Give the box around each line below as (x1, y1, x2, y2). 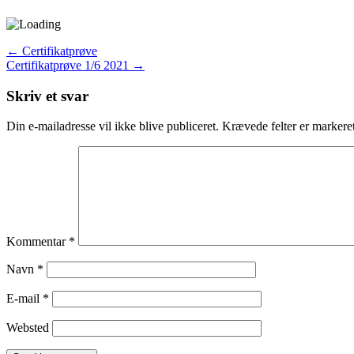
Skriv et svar (6, 87, 88, 104)
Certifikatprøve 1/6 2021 (6, 58, 132, 72)
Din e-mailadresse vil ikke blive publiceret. (6, 119, 219, 134)
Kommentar (6, 235, 69, 249)
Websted (6, 321, 49, 335)
